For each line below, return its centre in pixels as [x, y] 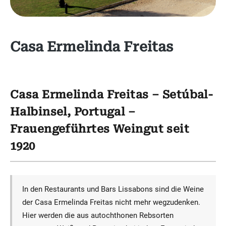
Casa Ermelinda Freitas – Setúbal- [112, 94]
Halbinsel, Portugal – [73, 111]
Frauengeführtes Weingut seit [100, 129]
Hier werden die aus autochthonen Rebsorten [98, 216]
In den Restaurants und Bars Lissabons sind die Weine [113, 189]
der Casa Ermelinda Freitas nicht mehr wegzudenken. [111, 203]
